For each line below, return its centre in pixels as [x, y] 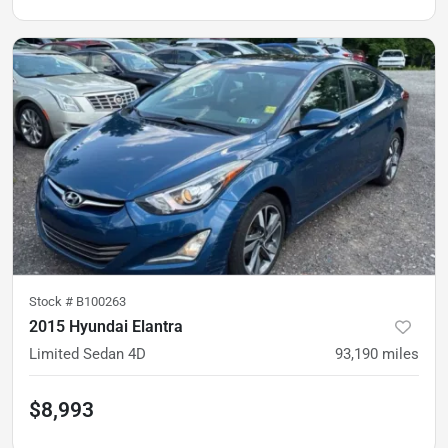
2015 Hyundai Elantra [106, 326]
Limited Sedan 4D [87, 353]
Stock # [52, 301]
